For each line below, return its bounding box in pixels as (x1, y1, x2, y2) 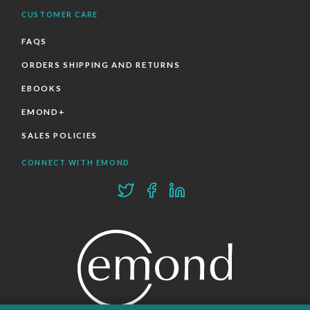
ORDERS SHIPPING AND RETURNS (21, 60, 181, 69)
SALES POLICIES (21, 130, 98, 140)
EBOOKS (21, 83, 62, 93)
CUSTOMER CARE (21, 10, 98, 19)
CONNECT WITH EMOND (21, 158, 130, 167)
